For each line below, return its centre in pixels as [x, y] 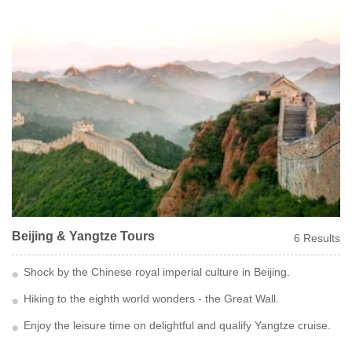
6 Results [317, 238]
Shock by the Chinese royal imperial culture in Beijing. [157, 271]
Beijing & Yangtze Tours [83, 236]
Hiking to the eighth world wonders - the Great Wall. [151, 298]
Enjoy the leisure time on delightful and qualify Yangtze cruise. [177, 325]
